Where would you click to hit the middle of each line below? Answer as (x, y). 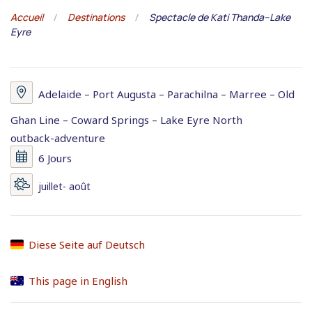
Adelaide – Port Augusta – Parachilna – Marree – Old (166, 94)
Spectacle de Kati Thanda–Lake (220, 17)
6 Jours (55, 158)
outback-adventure (58, 138)
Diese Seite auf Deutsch (86, 245)
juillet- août (64, 187)
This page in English (78, 281)
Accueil (27, 17)
